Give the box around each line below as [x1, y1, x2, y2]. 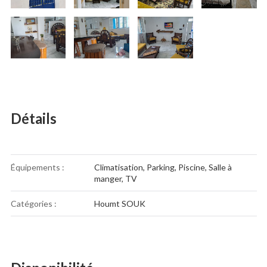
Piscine [178, 162, 205, 173]
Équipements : [10, 162, 64, 173]
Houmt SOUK [94, 198, 145, 209]
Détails [10, 110, 57, 128]
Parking [146, 162, 175, 173]
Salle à [208, 162, 232, 173]
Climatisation [94, 162, 143, 173]
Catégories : [10, 198, 57, 209]
